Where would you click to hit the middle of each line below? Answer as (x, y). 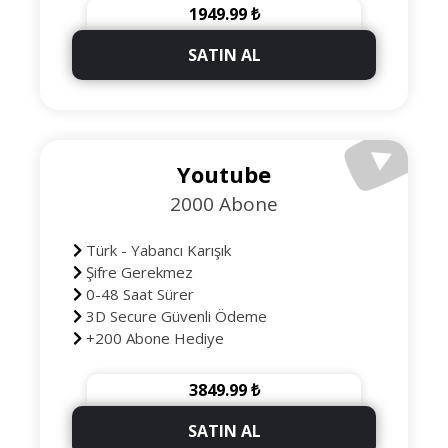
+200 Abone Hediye (152, 338)
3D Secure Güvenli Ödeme (174, 316)
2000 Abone (224, 204)
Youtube (224, 174)
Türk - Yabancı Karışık (156, 250)
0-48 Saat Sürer (137, 294)
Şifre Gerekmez (137, 272)
